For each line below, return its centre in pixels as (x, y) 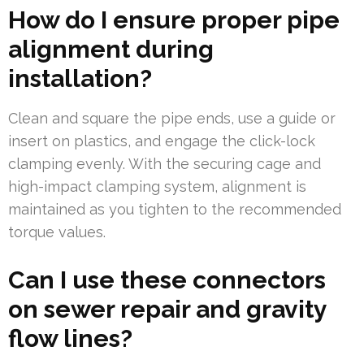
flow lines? (70, 339)
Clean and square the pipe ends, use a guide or (172, 119)
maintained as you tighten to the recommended (175, 210)
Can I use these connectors (167, 280)
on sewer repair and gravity (167, 310)
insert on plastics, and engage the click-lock (162, 141)
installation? (80, 79)
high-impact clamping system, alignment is (157, 187)
